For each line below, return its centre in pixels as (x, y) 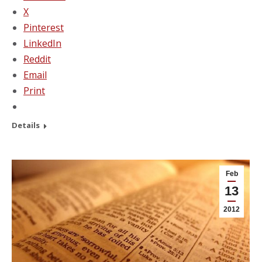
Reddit (37, 59)
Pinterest (44, 27)
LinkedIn (42, 43)
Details (26, 125)
